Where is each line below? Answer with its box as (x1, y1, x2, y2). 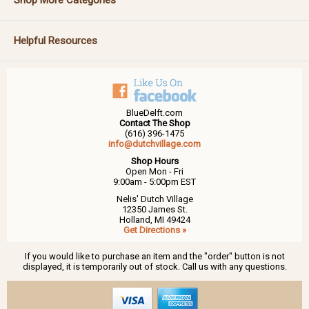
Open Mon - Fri (126, 166, 183, 177)
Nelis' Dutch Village (116, 193, 193, 204)
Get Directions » (123, 224, 186, 235)
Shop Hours (130, 155, 179, 166)
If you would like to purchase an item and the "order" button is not (24, 250, 285, 261)
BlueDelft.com (126, 107, 183, 118)
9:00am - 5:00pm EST (113, 176, 196, 187)
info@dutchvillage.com (108, 138, 201, 149)
